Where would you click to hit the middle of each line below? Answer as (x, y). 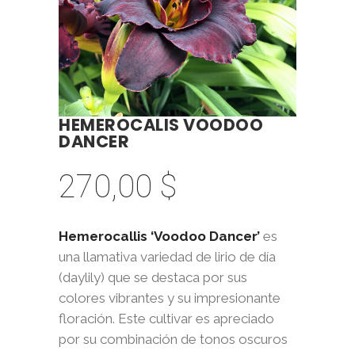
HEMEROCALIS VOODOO (161, 125)
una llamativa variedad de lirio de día (167, 257)
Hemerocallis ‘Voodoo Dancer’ (159, 236)
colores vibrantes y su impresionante (170, 298)
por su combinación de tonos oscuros (173, 339)
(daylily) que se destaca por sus (153, 277)
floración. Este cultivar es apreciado (166, 319)
